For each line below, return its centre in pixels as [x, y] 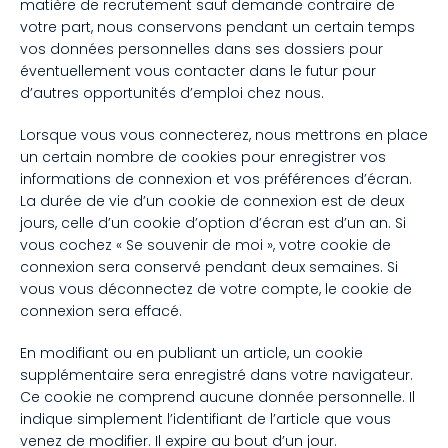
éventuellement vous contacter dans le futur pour [198, 70]
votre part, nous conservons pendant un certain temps [217, 26]
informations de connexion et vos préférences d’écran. [216, 178]
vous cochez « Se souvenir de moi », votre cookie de [205, 244]
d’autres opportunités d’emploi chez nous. [172, 92]
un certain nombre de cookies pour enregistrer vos [203, 156]
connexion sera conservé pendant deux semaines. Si [209, 266]
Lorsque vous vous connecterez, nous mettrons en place [224, 134]
